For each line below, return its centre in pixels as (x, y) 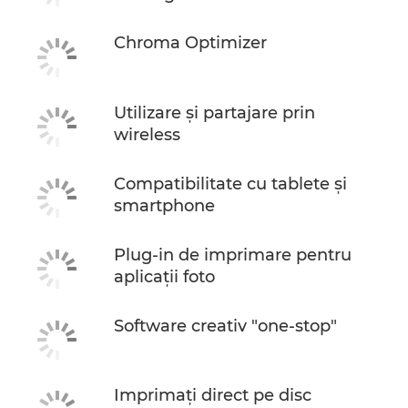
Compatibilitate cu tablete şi (230, 184)
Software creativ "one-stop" (225, 326)
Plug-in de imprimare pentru (233, 255)
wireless (147, 134)
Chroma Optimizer (190, 43)
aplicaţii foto (164, 276)
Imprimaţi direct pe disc (213, 396)
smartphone (164, 205)
